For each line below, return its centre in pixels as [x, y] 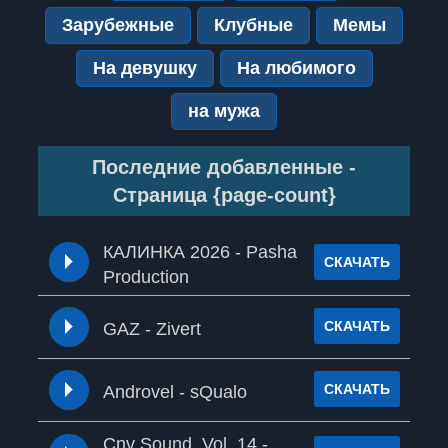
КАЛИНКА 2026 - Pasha [200, 251]
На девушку [144, 68]
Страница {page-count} [224, 195]
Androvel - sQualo [175, 391]
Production [146, 276]
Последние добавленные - [224, 167]
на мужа [224, 111]
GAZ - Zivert [152, 328]
